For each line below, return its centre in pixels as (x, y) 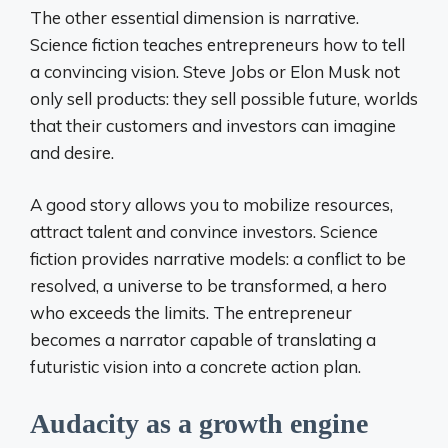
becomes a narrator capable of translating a (203, 339)
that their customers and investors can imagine (213, 125)
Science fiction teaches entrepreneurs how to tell (217, 44)
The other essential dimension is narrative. (194, 17)
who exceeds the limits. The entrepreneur (191, 312)
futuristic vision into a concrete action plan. (195, 366)
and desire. (72, 152)
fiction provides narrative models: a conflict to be (218, 258)
